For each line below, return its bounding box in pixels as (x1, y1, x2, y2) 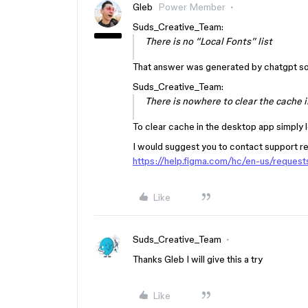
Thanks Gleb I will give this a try (133, 254, 263, 265)
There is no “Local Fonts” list (145, 36, 272, 47)
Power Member (158, 1, 225, 12)
